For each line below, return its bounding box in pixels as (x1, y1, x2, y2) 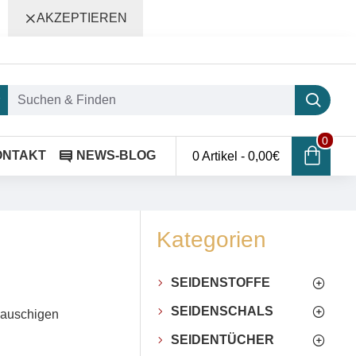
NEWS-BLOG (76, 149, 156, 162)
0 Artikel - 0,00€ (192, 149, 280, 163)
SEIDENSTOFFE (171, 276, 270, 289)
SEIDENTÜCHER (171, 333, 274, 346)
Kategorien (157, 227, 266, 252)
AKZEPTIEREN (36, 11, 127, 25)
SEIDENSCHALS (171, 304, 273, 318)
